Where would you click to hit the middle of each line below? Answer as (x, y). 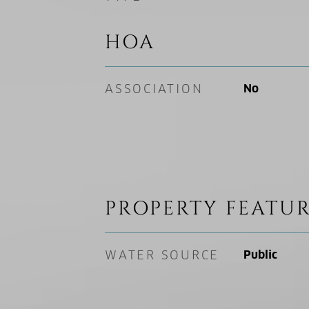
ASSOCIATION (154, 89)
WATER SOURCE (162, 255)
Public (260, 255)
